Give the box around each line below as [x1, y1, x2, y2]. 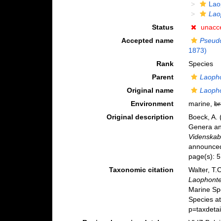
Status [152, 23, 174, 31]
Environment [131, 100, 174, 108]
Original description [107, 113, 174, 121]
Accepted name [121, 37, 174, 44]
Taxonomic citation [109, 166, 174, 174]
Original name [127, 86, 174, 94]
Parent [152, 73, 174, 81]
